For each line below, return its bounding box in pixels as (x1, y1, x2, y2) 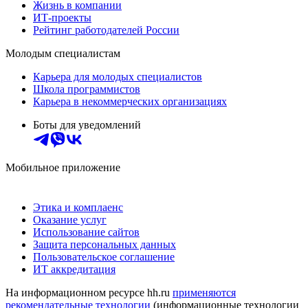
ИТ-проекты (33, 12, 91, 24)
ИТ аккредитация (33, 263, 115, 276)
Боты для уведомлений (33, 119, 141, 131)
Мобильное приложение (5, 162, 120, 174)
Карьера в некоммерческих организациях (33, 96, 227, 108)
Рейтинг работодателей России (33, 24, 179, 36)
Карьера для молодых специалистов (33, 71, 202, 83)
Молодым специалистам (5, 47, 120, 60)
